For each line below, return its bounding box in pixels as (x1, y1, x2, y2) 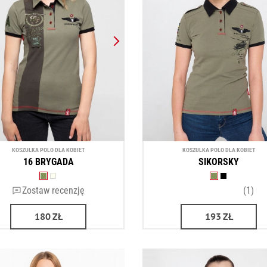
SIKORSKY (198, 156, 239, 168)
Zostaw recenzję (21, 185, 85, 196)
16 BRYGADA (23, 156, 74, 168)
